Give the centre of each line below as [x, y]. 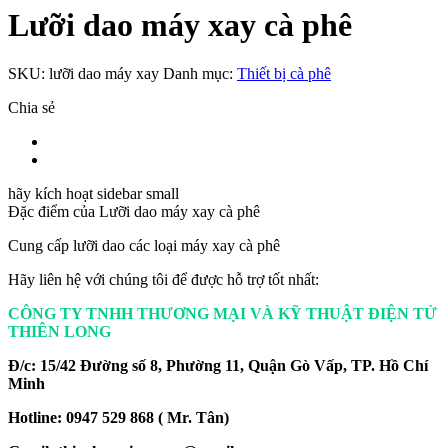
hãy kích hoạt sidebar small [93, 194]
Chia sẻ [31, 108]
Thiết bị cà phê [284, 74]
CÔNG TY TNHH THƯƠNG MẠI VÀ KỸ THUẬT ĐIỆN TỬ [222, 314]
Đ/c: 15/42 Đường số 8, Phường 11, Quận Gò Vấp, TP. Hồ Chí [218, 366]
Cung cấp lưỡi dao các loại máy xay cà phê [144, 246]
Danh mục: [200, 74]
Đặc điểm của [53, 212]
